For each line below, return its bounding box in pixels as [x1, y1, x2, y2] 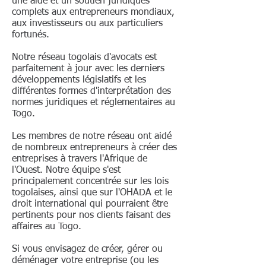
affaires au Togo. [12, 222, 81, 232]
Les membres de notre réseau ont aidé [12, 132, 172, 141]
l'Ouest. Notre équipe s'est [12, 166, 121, 175]
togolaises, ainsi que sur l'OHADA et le [12, 188, 172, 198]
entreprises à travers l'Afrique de [12, 154, 147, 164]
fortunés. [12, 30, 49, 40]
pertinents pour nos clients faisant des [12, 211, 170, 220]
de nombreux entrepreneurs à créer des [12, 143, 177, 153]
